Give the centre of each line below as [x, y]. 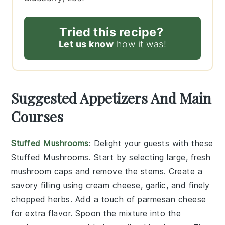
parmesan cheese [172, 200]
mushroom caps [42, 172]
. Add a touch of [104, 200]
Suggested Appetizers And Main [111, 98]
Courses [37, 117]
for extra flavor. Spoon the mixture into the [96, 214]
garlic [156, 186]
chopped [30, 200]
